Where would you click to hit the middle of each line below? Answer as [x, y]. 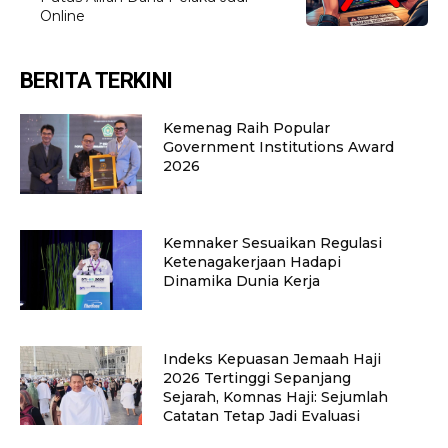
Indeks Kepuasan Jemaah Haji [271, 358]
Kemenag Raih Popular [246, 127]
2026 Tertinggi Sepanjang [256, 377]
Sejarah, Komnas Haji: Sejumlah [275, 396]
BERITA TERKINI [96, 81]
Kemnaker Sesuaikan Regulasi [272, 243]
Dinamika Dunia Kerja [241, 281]
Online [63, 16]
